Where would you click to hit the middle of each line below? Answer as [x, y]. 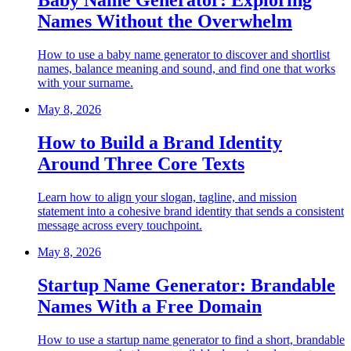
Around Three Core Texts [141, 163]
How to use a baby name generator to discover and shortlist [184, 54]
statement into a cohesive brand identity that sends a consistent [191, 211]
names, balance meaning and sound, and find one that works [186, 69]
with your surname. [85, 83]
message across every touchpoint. [120, 225]
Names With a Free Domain [150, 306]
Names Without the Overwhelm [165, 22]
